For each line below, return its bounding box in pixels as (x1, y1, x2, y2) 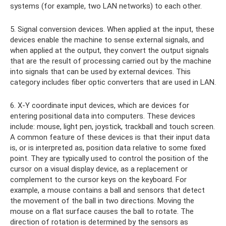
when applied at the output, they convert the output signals (10, 46, 209, 55)
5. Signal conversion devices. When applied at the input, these (10, 25, 214, 34)
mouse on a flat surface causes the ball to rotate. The (10, 207, 194, 216)
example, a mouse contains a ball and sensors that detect (10, 186, 205, 195)
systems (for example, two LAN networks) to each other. (10, 2, 202, 11)
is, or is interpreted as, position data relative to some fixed (10, 143, 206, 153)
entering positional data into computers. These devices (10, 111, 195, 121)
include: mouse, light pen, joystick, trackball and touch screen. (10, 122, 215, 132)
